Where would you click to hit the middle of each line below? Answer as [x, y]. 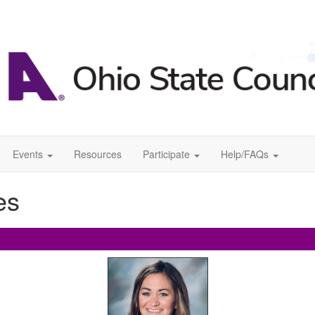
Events [28, 154]
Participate [166, 154]
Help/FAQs [245, 154]
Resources [98, 154]
